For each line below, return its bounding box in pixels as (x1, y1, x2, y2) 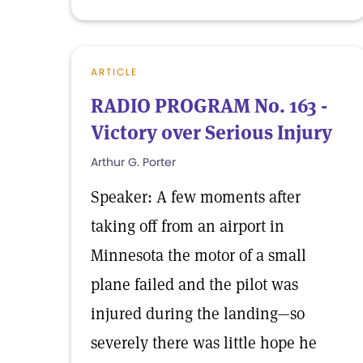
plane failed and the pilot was (91, 274, 298, 295)
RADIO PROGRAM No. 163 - (91, 93, 327, 118)
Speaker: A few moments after (91, 186, 301, 207)
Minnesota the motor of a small (91, 245, 306, 266)
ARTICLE (91, 65, 138, 79)
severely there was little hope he (91, 332, 317, 353)
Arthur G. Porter (91, 154, 176, 170)
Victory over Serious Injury (91, 120, 332, 145)
